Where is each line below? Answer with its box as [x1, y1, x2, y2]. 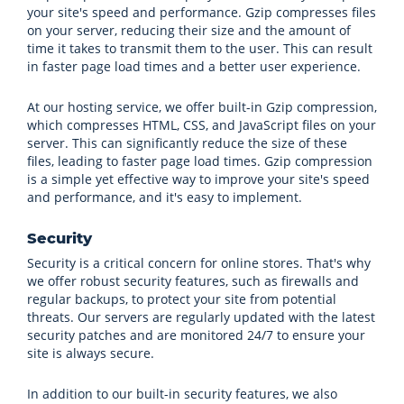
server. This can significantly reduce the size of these [27, 134, 347, 151]
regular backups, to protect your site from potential [27, 290, 336, 308]
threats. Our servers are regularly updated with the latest [27, 308, 375, 326]
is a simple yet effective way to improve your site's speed [27, 170, 370, 188]
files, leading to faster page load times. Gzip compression [27, 152, 372, 170]
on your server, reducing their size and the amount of [27, 22, 351, 39]
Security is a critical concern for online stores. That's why [27, 254, 371, 271]
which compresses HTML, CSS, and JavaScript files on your [27, 116, 376, 133]
